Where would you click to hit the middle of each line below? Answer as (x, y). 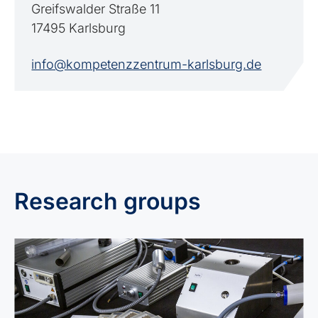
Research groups (108, 201)
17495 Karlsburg (79, 28)
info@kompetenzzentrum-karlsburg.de (147, 64)
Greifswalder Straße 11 (96, 9)
